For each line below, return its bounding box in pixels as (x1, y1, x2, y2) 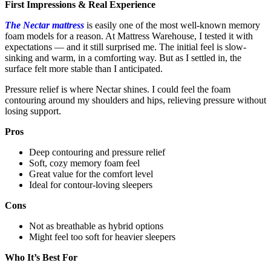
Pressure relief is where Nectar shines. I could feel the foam (5, 83, 230, 94)
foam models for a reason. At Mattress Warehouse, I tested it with (5, 30, 253, 41)
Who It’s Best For (5, 252, 77, 263)
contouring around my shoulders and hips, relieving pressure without (5, 94, 266, 105)
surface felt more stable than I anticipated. (5, 63, 163, 74)
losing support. (5, 105, 61, 116)
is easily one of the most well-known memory (84, 19, 260, 30)
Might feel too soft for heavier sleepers (29, 231, 175, 242)
